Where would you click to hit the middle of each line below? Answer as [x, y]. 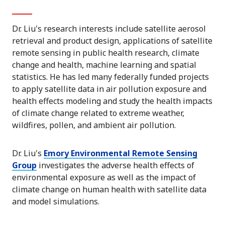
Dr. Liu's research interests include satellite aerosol [109, 29]
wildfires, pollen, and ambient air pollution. [94, 125]
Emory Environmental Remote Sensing [121, 153]
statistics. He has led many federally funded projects [110, 77]
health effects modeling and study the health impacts [112, 101]
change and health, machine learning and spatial [104, 65]
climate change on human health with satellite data [109, 190]
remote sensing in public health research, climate [106, 53]
